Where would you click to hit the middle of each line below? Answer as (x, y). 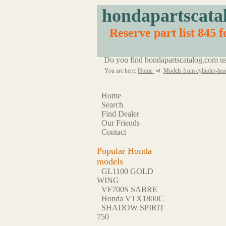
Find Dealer (120, 114)
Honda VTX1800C (133, 199)
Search (112, 105)
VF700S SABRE (129, 189)
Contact (114, 132)
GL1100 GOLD (127, 171)
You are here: (121, 71)
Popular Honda (124, 151)
